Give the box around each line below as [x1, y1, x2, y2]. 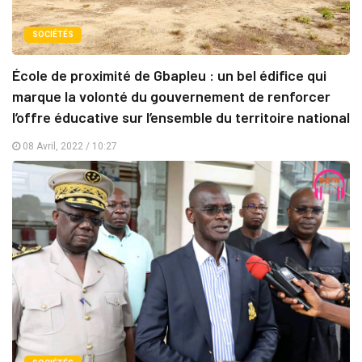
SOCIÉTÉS [32, 30, 74, 40]
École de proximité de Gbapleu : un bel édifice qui [12, 66, 326, 85]
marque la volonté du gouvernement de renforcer [12, 87, 330, 106]
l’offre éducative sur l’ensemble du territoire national [12, 108, 350, 127]
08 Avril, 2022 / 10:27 [20, 141, 117, 153]
